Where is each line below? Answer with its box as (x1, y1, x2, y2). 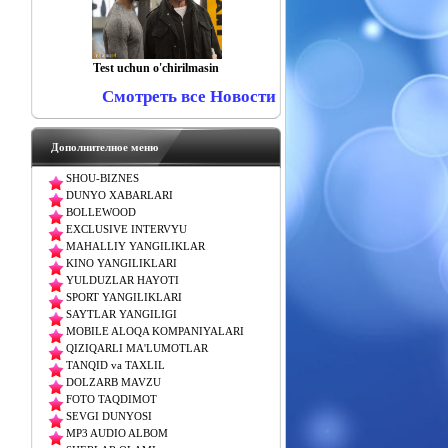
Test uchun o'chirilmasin (92, 61, 219, 75)
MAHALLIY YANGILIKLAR (65, 241, 205, 252)
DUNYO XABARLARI (65, 190, 173, 201)
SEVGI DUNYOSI (65, 411, 152, 422)
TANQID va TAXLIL (65, 360, 165, 371)
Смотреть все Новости (101, 87, 276, 106)
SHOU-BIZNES (65, 173, 139, 184)
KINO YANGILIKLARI (65, 258, 177, 269)
